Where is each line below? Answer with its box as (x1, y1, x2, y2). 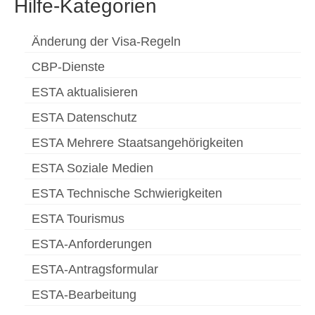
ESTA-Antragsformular (32, 262, 158, 277)
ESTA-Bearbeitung (32, 288, 136, 302)
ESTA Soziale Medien (32, 161, 153, 176)
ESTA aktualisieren (32, 85, 138, 100)
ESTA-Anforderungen (32, 237, 152, 252)
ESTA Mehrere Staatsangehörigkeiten (32, 136, 243, 150)
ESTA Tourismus (32, 212, 124, 226)
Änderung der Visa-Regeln (32, 34, 181, 49)
